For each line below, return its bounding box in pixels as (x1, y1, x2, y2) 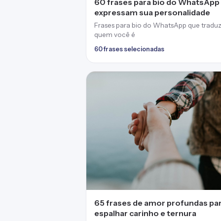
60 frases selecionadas (94, 45, 164, 53)
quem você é (94, 31, 135, 39)
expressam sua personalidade (94, 7, 210, 18)
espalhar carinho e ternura (94, 208, 196, 218)
